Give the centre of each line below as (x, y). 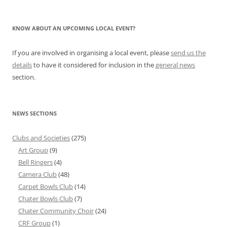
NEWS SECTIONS (34, 113)
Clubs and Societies (41, 138)
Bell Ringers (35, 162)
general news (175, 65)
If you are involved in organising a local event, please (91, 53)
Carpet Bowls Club (46, 187)
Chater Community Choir (56, 211)
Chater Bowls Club (46, 199)
